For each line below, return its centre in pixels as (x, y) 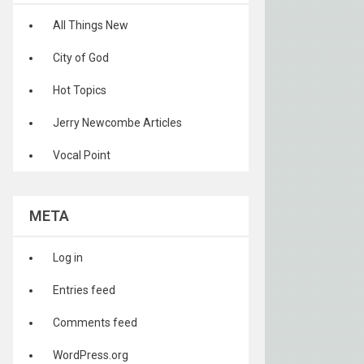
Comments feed (95, 323)
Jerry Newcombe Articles (117, 123)
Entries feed (84, 290)
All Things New (91, 25)
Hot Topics (80, 90)
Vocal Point (82, 155)
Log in (68, 258)
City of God (81, 58)
